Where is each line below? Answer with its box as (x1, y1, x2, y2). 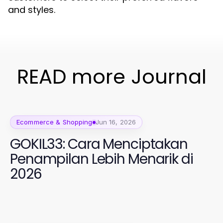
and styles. (8, 3, 55, 16)
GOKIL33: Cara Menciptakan (10, 134, 188, 154)
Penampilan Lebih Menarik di (10, 149, 193, 169)
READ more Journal (16, 63, 207, 91)
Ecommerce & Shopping (16, 118, 93, 126)
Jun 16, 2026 (95, 118, 136, 126)
